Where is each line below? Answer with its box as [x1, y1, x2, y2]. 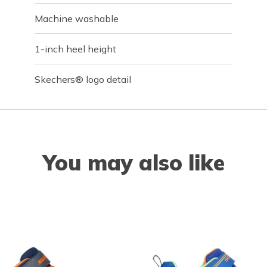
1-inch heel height [35, 43, 117, 55]
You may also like [42, 149, 225, 176]
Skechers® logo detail [35, 73, 132, 85]
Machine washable [35, 13, 119, 24]
